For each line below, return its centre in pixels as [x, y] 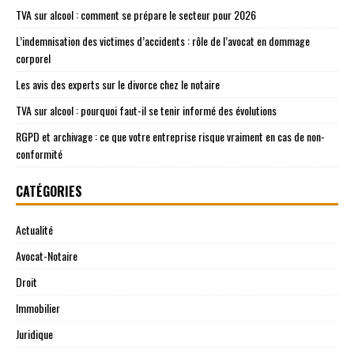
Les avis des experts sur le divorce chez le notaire [118, 84]
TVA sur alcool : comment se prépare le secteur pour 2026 [136, 14]
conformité [39, 153]
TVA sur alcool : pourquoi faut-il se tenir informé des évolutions [146, 110]
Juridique [34, 333]
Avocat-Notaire [47, 255]
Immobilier [38, 307]
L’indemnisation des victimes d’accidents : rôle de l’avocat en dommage [163, 40]
